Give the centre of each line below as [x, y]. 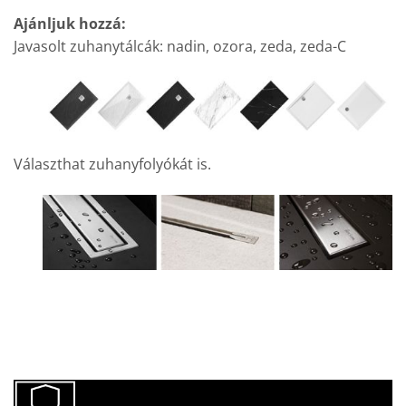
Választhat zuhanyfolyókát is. [112, 164]
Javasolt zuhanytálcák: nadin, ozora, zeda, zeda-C [180, 46]
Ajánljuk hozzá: [70, 23]
